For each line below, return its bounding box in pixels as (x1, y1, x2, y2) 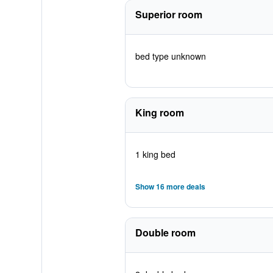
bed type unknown (135, 50, 206, 62)
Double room (135, 225, 196, 239)
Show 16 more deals (135, 181, 205, 192)
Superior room (135, 7, 202, 21)
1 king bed (135, 148, 175, 160)
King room (135, 105, 184, 119)
